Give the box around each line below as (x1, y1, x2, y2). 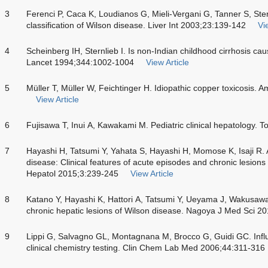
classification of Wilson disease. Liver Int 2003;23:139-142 (26, 20, 246, 30)
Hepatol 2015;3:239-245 (26, 168, 118, 178)
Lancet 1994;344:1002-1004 (26, 57, 134, 67)
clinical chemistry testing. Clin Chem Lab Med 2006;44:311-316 (26, 242, 265, 252)
